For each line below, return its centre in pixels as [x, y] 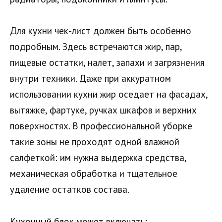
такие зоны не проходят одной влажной [95, 142]
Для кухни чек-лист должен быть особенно [101, 31]
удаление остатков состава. [70, 190]
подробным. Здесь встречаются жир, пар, [96, 47]
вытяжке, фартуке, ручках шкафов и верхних [103, 110]
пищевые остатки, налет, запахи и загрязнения [107, 63]
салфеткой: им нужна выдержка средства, [98, 158]
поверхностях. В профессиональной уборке [101, 126]
